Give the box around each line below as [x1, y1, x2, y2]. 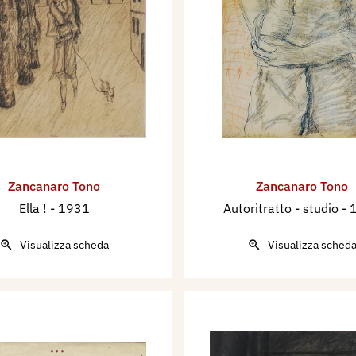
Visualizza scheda [20, 238, 109, 253]
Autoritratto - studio [222, 200, 342, 217]
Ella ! [18, 200, 50, 217]
